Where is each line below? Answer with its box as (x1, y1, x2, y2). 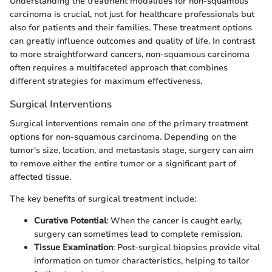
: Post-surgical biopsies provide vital (113, 241, 260, 253)
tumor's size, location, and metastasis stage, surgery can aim (10, 144, 254, 156)
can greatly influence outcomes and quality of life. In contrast (10, 35, 255, 47)
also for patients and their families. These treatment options (10, 22, 252, 34)
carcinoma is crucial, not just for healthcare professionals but (10, 8, 254, 21)
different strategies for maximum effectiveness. (10, 75, 202, 87)
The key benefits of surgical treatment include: (10, 192, 196, 205)
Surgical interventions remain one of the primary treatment (10, 117, 248, 129)
